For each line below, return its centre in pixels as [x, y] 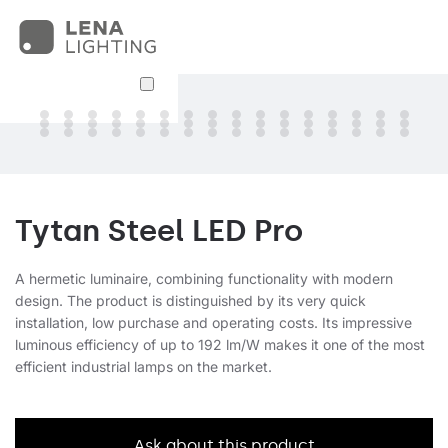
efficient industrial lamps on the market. [145, 366]
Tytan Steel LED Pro [159, 231]
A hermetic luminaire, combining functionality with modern [204, 278]
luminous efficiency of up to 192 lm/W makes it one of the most [220, 344]
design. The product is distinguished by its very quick [190, 300]
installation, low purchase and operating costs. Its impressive [213, 322]
